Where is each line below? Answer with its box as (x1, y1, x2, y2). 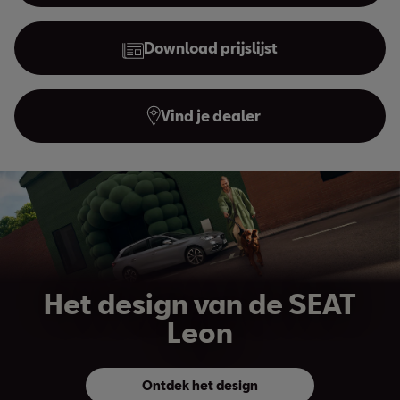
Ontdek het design (142, 377, 258, 393)
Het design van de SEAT (44, 287, 356, 320)
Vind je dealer (161, 106, 261, 124)
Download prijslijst (144, 38, 278, 56)
